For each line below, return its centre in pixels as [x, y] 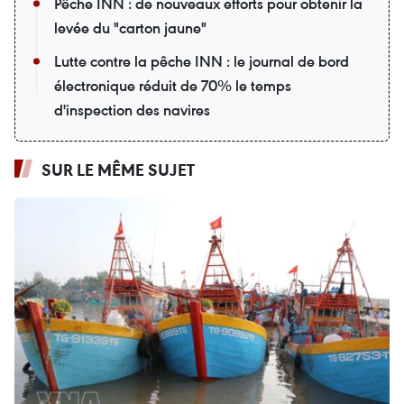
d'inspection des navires [132, 110]
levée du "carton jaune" [130, 28]
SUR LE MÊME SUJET [118, 170]
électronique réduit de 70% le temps [173, 86]
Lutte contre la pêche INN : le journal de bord [202, 62]
